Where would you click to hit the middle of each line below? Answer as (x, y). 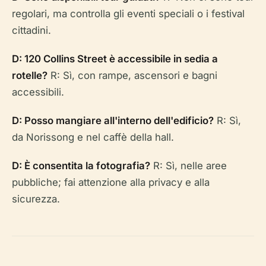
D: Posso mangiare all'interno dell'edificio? (113, 121)
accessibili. (38, 92)
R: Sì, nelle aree (189, 166)
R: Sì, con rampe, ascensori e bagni (132, 76)
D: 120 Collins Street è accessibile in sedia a (115, 59)
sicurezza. (36, 199)
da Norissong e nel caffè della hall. (93, 137)
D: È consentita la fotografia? (81, 166)
